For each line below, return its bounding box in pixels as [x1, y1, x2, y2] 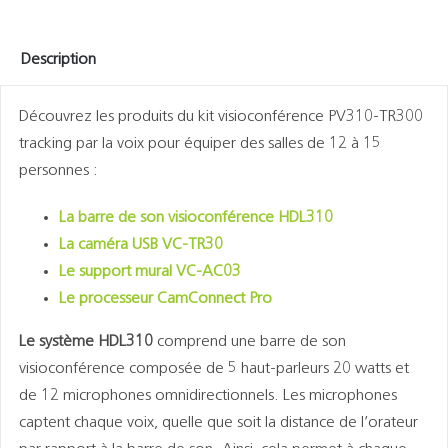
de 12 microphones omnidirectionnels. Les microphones [18, 388, 397, 405]
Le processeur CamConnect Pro [58, 291, 272, 308]
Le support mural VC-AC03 [58, 264, 241, 281]
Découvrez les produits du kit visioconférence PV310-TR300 [18, 109, 423, 126]
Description [20, 52, 96, 69]
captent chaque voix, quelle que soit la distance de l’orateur [18, 415, 418, 432]
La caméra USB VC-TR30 [58, 237, 223, 254]
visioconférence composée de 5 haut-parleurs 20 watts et [18, 361, 409, 378]
